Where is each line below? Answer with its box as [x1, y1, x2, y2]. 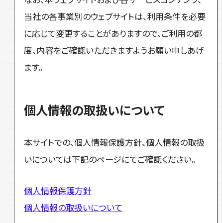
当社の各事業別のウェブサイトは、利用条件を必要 [24, 10, 206, 23]
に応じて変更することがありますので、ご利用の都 [24, 27, 203, 40]
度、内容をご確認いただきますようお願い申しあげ [24, 44, 205, 57]
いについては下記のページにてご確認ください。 [24, 153, 196, 166]
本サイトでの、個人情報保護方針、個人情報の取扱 [24, 136, 205, 149]
